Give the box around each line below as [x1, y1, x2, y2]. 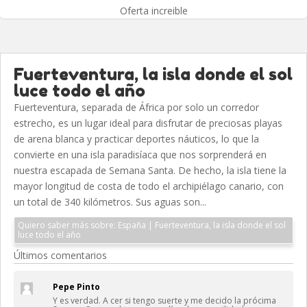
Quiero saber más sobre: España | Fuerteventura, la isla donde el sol [18, 219, 118, 231]
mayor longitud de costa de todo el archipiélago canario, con [14, 179, 284, 193]
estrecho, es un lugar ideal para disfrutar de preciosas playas [14, 116, 282, 130]
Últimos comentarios [14, 248, 107, 262]
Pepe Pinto [53, 280, 100, 293]
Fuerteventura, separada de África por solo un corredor [14, 100, 259, 114]
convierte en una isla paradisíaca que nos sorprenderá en [14, 147, 267, 161]
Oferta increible [119, 3, 188, 17]
